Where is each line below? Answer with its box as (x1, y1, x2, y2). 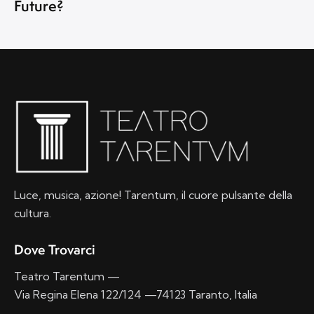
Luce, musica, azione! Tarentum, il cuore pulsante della (14, 187, 292, 202)
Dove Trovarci (14, 240, 95, 259)
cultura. (14, 205, 51, 220)
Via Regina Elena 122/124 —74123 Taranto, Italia (14, 287, 257, 302)
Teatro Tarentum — (14, 269, 120, 284)
